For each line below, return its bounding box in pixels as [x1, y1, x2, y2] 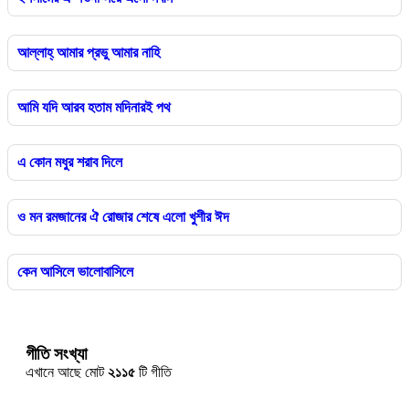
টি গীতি [139, 363, 172, 380]
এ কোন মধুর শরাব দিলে [17, 153, 122, 170]
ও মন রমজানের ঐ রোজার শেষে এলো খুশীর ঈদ [17, 208, 229, 225]
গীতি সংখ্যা [26, 343, 88, 363]
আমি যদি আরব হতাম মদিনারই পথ [17, 99, 171, 115]
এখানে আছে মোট [26, 363, 108, 380]
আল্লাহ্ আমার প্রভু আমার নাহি [17, 44, 160, 60]
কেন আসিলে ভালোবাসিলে [17, 263, 133, 279]
